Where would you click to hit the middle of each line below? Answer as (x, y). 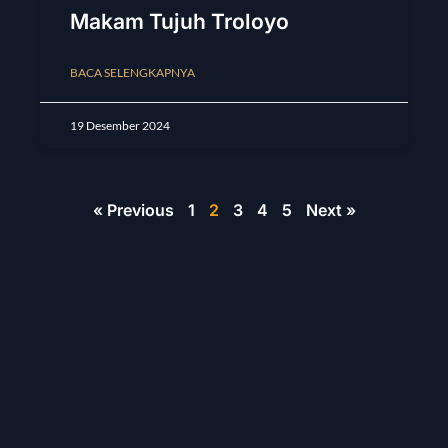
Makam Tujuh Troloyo (179, 22)
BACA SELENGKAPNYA (132, 73)
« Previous (133, 210)
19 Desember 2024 (120, 126)
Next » (330, 210)
